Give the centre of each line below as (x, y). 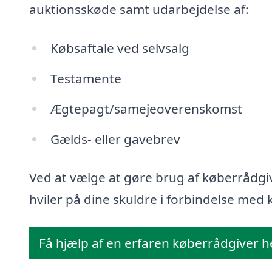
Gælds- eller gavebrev (115, 139)
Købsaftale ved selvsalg (120, 48)
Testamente (86, 78)
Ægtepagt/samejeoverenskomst (146, 108)
